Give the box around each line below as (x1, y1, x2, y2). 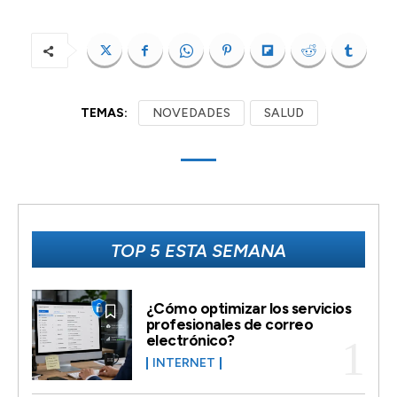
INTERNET (152, 354, 215, 370)
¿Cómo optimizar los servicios (145, 299, 352, 317)
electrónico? (145, 331, 235, 349)
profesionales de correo (145, 315, 314, 333)
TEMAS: (81, 105, 128, 121)
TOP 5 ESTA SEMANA (111, 239, 286, 261)
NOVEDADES (152, 105, 230, 121)
